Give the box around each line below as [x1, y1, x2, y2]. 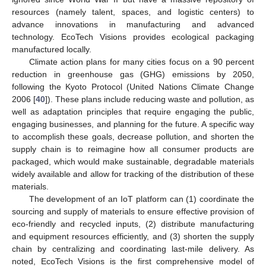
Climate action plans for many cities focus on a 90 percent [28, 57, 254, 67]
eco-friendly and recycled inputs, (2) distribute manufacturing [12, 219, 254, 229]
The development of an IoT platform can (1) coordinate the [28, 194, 254, 204]
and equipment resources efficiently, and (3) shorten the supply [12, 232, 254, 242]
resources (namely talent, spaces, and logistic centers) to [12, 7, 254, 17]
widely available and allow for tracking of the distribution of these [12, 169, 254, 179]
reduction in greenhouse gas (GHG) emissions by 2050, [12, 69, 254, 80]
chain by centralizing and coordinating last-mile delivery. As [12, 244, 254, 254]
